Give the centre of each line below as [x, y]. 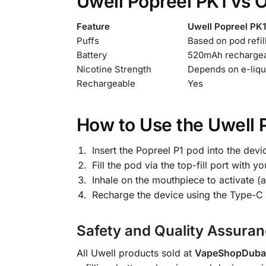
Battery [91, 55]
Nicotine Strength [114, 69]
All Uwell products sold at [135, 253]
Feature [93, 27]
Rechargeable [106, 84]
